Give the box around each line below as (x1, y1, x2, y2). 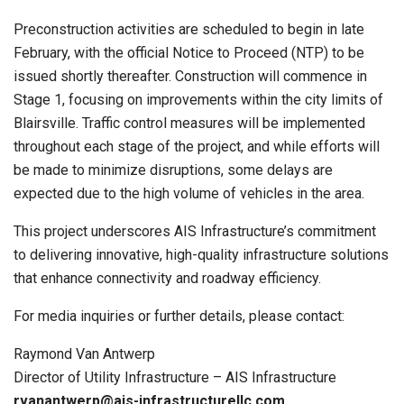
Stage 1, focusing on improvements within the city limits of (14, 91, 383, 109)
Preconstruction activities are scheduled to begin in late (14, 21, 364, 39)
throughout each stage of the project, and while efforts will (14, 138, 380, 156)
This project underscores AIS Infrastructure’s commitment (14, 223, 376, 241)
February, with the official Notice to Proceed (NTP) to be (14, 44, 364, 62)
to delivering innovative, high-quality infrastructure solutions (14, 246, 389, 264)
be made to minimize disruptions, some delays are (14, 161, 333, 179)
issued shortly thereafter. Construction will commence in (14, 68, 367, 86)
